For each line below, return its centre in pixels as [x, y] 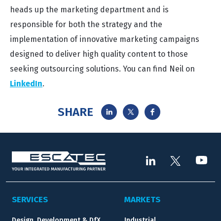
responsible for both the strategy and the [86, 24]
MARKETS [142, 200]
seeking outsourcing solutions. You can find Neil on [102, 69]
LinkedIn [26, 84]
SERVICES [30, 200]
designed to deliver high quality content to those [99, 54]
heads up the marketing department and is [89, 10]
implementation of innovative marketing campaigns [105, 39]
